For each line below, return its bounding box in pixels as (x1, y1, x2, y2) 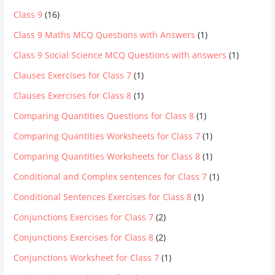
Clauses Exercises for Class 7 (14, 69, 132, 82)
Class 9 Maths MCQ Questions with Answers (14, 29, 196, 41)
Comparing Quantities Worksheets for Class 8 (14, 150, 201, 163)
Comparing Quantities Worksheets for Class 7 (14, 130, 201, 142)
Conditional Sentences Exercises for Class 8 (14, 191, 192, 203)
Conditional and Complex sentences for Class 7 (14, 171, 207, 183)
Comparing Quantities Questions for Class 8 (14, 110, 195, 122)
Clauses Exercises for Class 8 (14, 90, 132, 102)
